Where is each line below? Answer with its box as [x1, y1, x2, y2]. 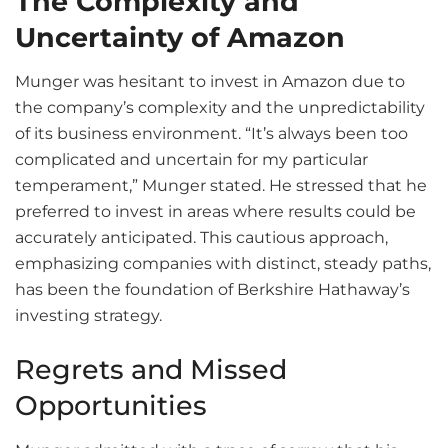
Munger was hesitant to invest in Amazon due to [15, 72, 405, 92]
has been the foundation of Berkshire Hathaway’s [15, 280, 410, 300]
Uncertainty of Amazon [15, 20, 345, 54]
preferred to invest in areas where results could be [15, 202, 416, 222]
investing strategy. [15, 306, 162, 326]
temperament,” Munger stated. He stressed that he [15, 176, 427, 196]
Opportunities [15, 389, 207, 423]
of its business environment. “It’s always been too [15, 124, 408, 144]
